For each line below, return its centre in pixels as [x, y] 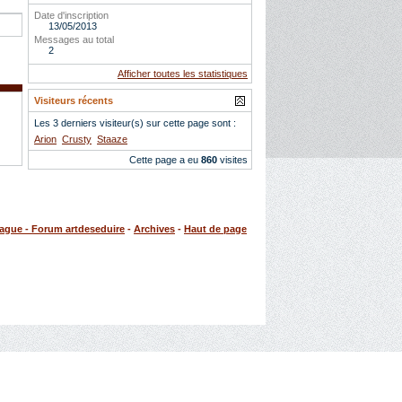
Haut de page [215, 229]
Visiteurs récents [74, 100]
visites [232, 160]
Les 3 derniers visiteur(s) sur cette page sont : [135, 123]
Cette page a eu [165, 160]
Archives [154, 229]
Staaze [112, 139]
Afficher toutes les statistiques [183, 74]
